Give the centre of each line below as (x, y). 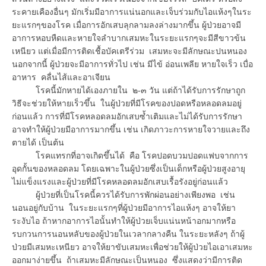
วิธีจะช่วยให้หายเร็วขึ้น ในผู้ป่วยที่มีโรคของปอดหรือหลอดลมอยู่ (127, 103)
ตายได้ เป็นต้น (38, 142)
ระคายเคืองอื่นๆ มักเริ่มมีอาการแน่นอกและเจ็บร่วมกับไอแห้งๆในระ (132, 12)
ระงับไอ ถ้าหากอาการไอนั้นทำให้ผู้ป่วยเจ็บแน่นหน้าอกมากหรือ (124, 221)
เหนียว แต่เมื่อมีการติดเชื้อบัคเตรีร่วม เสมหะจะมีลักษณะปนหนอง (129, 51)
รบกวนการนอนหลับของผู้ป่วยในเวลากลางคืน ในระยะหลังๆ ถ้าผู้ (128, 234)
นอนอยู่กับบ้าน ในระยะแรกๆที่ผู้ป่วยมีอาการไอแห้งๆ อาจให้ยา (124, 208)
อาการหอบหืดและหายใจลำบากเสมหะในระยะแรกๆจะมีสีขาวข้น (129, 38)
